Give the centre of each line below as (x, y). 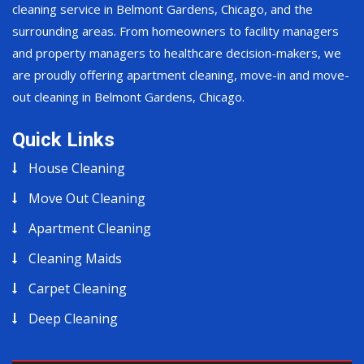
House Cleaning (77, 169)
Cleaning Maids (75, 259)
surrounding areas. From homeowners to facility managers (175, 31)
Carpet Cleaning (78, 289)
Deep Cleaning (73, 319)
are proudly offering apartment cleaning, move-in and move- (181, 75)
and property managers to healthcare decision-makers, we (177, 53)
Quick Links (63, 140)
